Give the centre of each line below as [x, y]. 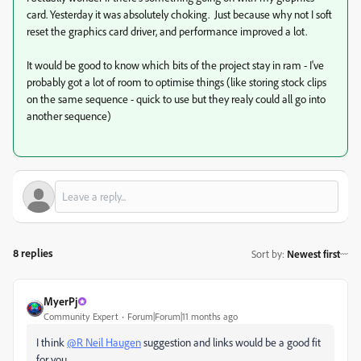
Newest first [313, 253]
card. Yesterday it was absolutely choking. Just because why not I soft [179, 14]
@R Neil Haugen [104, 342]
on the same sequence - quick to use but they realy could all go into [176, 99]
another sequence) [69, 116]
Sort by [267, 253]
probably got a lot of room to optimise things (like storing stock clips [176, 82]
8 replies [33, 253]
